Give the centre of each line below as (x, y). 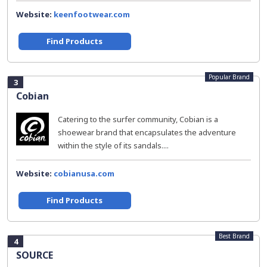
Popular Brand (229, 77)
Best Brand (234, 236)
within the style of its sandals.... (113, 145)
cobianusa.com (84, 173)
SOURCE (35, 255)
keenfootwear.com (92, 14)
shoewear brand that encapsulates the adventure (147, 132)
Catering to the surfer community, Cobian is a (138, 119)
